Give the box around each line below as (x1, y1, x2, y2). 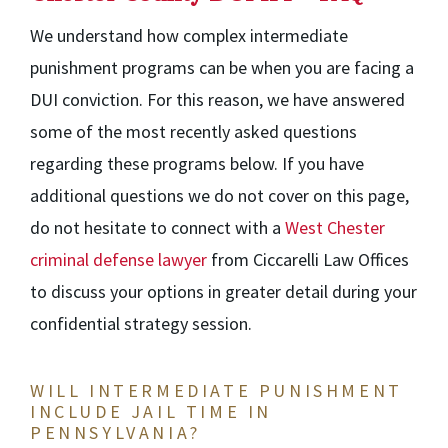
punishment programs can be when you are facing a (30, 56, 414, 79)
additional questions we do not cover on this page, (30, 184, 409, 207)
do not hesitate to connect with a (30, 216, 285, 239)
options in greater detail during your (147, 280, 417, 303)
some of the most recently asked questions (30, 120, 357, 143)
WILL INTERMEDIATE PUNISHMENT (30, 379, 403, 402)
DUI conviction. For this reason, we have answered (30, 88, 405, 111)
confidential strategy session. (30, 312, 252, 335)
